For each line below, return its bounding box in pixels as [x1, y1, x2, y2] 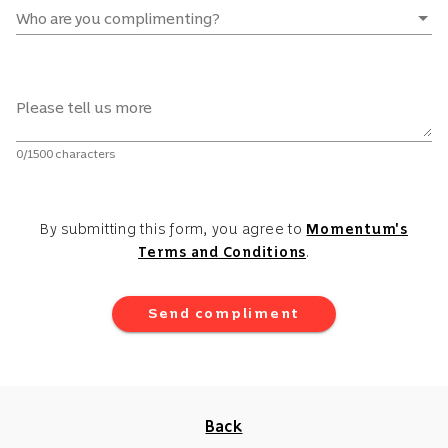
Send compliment [147, 305, 301, 323]
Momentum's [306, 220, 408, 239]
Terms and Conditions [138, 243, 307, 262]
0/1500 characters [15, 147, 115, 162]
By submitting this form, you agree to [39, 220, 307, 239]
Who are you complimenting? [15, 8, 220, 28]
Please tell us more [15, 98, 152, 118]
